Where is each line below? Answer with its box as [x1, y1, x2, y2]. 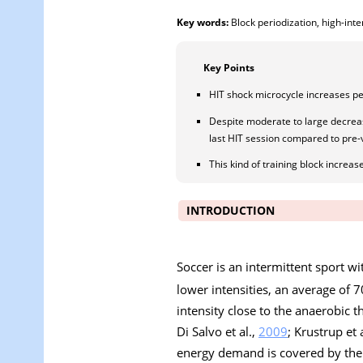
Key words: [177, 15, 228, 28]
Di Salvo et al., [177, 322, 258, 340]
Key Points [203, 61, 254, 74]
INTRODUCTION [186, 203, 275, 218]
